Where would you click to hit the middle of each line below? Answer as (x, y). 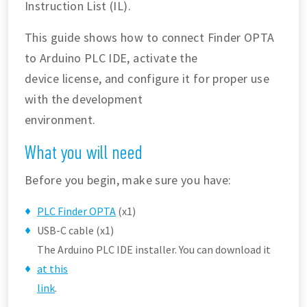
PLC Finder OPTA (76, 211)
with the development (84, 99)
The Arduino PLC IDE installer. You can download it (154, 249)
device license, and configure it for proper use (147, 78)
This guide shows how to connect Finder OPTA (150, 37)
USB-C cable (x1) (75, 230)
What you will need (84, 152)
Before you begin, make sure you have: (128, 180)
